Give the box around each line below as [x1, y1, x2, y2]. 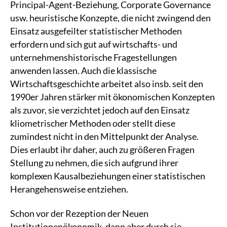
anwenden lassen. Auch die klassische [10, 65, 157, 77]
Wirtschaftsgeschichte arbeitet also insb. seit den [10, 78, 203, 90]
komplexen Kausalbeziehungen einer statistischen [10, 170, 205, 182]
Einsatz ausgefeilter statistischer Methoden [10, 25, 182, 37]
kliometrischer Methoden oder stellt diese [10, 118, 175, 129]
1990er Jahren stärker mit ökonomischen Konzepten [10, 91, 215, 103]
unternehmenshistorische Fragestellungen [10, 52, 177, 63]
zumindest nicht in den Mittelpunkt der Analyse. [10, 131, 199, 142]
